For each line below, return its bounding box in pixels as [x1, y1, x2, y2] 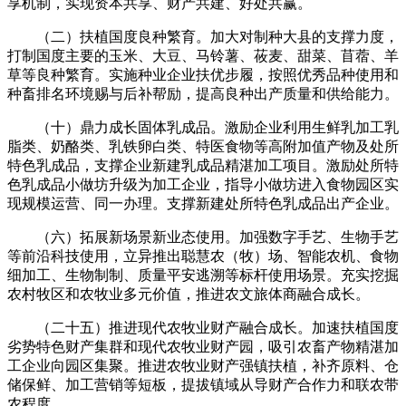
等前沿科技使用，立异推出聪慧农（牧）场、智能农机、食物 [7, 247, 399, 264]
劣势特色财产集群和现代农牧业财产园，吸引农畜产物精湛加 [7, 338, 399, 354]
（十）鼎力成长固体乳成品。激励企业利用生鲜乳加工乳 [7, 119, 399, 135]
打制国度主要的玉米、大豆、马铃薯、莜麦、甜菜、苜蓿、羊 [7, 47, 399, 63]
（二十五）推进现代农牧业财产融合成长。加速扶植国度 [7, 319, 399, 335]
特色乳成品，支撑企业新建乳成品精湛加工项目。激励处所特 [7, 157, 399, 173]
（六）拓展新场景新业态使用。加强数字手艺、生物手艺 [7, 228, 399, 245]
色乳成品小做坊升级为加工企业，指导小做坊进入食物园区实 [7, 176, 399, 192]
